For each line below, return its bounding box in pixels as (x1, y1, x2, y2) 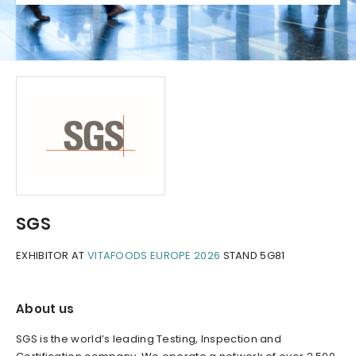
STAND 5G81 (220, 248, 285, 264)
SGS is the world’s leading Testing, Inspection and (16, 331, 281, 347)
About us (16, 300, 75, 318)
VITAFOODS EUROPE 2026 (87, 248, 221, 264)
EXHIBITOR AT (16, 248, 87, 264)
